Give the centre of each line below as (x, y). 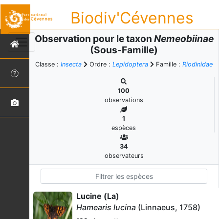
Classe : (48, 64)
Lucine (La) (98, 196)
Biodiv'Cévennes (132, 18)
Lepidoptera (130, 64)
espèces (124, 128)
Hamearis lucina (106, 207)
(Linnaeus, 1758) (168, 207)
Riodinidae (197, 64)
